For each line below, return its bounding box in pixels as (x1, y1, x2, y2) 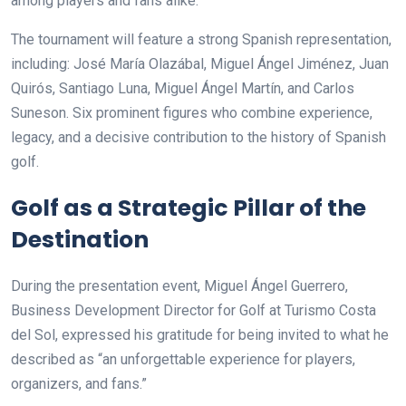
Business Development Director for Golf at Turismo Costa (11, 301, 376, 319)
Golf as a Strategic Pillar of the (11, 191, 366, 224)
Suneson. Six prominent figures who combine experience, (11, 103, 372, 121)
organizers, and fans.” (11, 374, 147, 392)
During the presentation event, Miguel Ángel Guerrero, (11, 276, 348, 295)
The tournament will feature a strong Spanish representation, (11, 30, 391, 48)
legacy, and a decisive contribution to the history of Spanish (11, 128, 386, 146)
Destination (11, 223, 149, 256)
